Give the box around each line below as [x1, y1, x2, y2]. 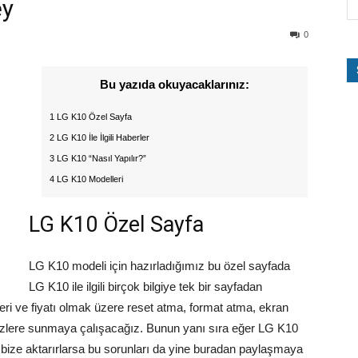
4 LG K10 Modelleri [50, 174, 123, 185]
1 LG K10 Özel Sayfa [50, 112, 132, 122]
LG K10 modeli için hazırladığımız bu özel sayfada [29, 259, 290, 273]
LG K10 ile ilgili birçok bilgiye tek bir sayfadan [29, 280, 262, 294]
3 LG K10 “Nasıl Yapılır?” [50, 153, 146, 164]
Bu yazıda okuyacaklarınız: [100, 78, 249, 91]
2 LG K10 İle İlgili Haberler [50, 133, 149, 143]
